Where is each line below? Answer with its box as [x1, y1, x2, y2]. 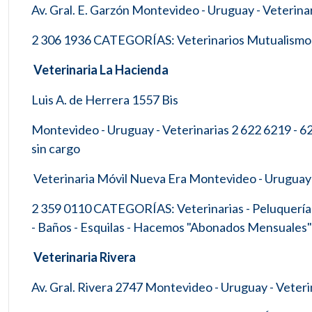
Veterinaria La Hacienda [31, 62, 169, 77]
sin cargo [31, 141, 80, 156]
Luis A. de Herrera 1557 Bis [31, 92, 178, 107]
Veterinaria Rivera [31, 249, 136, 265]
